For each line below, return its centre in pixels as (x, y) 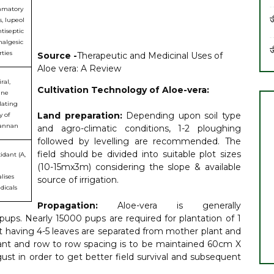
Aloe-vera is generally (179, 206)
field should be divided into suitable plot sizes (139, 154)
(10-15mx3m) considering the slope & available (139, 167)
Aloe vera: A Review (79, 68)
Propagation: (77, 206)
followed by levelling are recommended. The (139, 141)
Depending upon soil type (184, 116)
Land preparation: (82, 116)
